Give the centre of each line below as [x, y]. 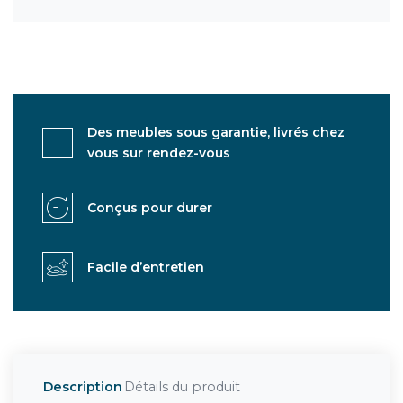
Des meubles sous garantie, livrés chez [216, 132]
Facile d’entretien [146, 267]
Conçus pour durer [150, 207]
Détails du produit [182, 387]
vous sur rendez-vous [159, 153]
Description [83, 387]
